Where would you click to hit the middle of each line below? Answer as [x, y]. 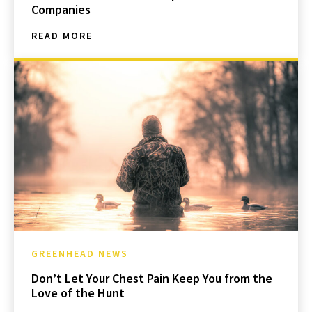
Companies [61, 10]
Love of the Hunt [78, 293]
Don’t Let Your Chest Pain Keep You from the [152, 279]
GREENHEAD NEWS [80, 254]
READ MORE [62, 36]
